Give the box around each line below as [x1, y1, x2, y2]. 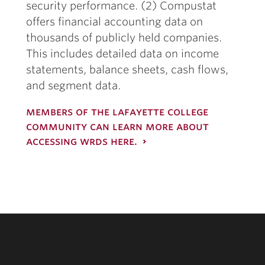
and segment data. [26, 79, 121, 92]
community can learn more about [26, 120, 209, 132]
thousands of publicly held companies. [26, 31, 222, 44]
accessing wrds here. [26, 135, 137, 147]
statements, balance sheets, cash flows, [26, 63, 228, 76]
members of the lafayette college [26, 105, 208, 118]
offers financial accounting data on [26, 15, 203, 28]
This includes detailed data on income [26, 47, 219, 60]
